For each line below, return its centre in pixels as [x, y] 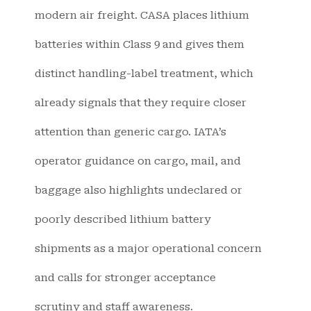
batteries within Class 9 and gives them [140, 45]
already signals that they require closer [141, 103]
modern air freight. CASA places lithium [142, 16]
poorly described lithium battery [123, 220]
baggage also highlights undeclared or [138, 191]
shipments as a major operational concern [148, 249]
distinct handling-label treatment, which [144, 74]
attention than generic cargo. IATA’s [131, 132]
